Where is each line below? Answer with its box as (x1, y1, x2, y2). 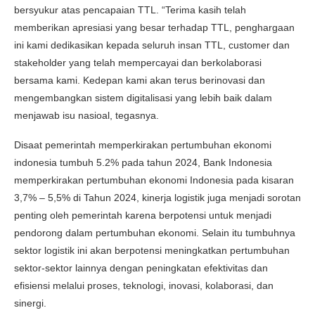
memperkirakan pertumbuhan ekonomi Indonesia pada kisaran (14, 174, 294, 186)
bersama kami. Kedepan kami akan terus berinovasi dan (14, 74, 265, 86)
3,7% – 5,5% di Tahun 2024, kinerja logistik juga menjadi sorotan (14, 191, 301, 203)
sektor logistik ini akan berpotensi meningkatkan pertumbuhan (14, 244, 290, 256)
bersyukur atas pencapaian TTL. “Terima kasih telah (14, 4, 246, 15)
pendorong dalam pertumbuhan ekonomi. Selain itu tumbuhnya (14, 226, 295, 238)
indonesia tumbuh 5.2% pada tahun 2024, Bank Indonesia (14, 156, 272, 168)
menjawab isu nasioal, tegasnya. (14, 109, 159, 121)
